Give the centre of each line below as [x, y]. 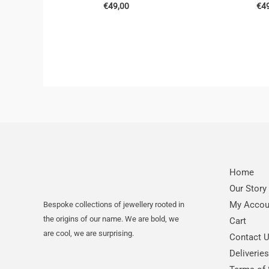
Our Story [248, 188]
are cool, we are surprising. [89, 233]
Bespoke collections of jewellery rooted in [114, 204]
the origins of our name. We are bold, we [111, 219]
